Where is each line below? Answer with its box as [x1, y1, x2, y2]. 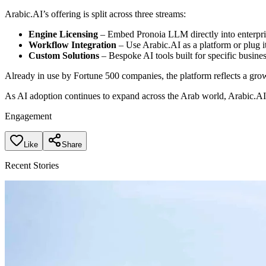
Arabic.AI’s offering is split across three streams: [5, 9, 186, 20]
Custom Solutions [28, 50, 99, 61]
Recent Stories [5, 160, 59, 171]
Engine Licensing [28, 29, 98, 40]
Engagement [5, 111, 52, 122]
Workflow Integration [28, 40, 116, 50]
